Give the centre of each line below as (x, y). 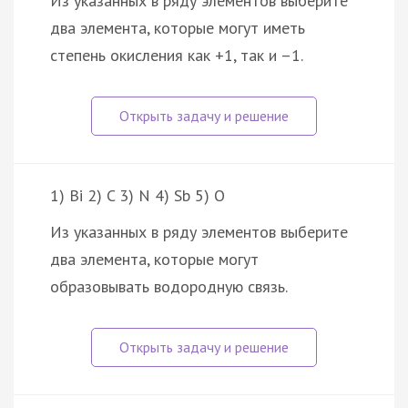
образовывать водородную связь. (169, 287)
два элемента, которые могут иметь (178, 28)
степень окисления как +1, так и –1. (177, 56)
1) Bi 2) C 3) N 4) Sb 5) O (138, 196)
